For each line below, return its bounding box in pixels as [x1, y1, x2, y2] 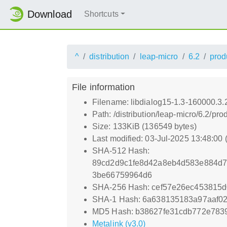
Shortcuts [84, 10, 119, 19]
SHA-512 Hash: [92, 146, 150, 155]
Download [27, 9, 72, 20]
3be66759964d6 [92, 170, 153, 179]
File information [72, 81, 135, 92]
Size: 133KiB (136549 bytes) [92, 122, 197, 131]
